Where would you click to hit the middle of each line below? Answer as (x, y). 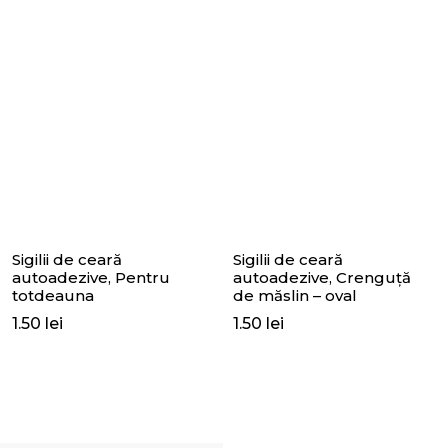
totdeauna (53, 295)
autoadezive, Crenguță (322, 277)
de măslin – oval (295, 295)
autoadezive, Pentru (91, 277)
